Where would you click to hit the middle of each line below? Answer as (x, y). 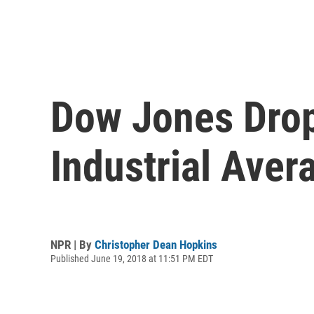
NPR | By (73, 244)
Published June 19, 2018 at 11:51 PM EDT (132, 258)
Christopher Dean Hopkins (156, 244)
